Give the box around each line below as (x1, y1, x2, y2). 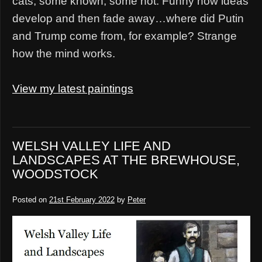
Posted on (12, 195, 47, 205)
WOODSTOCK (12, 167, 98, 182)
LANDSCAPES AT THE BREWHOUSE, (12, 153, 240, 168)
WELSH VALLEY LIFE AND (12, 139, 171, 154)
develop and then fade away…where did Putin (12, 12, 244, 25)
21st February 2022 (49, 195, 115, 205)
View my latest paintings (12, 82, 133, 95)
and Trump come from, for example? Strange (12, 30, 237, 43)
